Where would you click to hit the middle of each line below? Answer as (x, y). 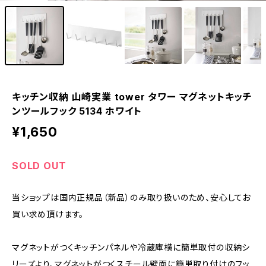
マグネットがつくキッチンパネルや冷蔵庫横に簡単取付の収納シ (131, 248)
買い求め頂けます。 (48, 214)
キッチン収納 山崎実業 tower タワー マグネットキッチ (132, 97)
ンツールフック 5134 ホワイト (77, 111)
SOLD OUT (39, 166)
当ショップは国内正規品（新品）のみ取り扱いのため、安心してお (132, 198)
